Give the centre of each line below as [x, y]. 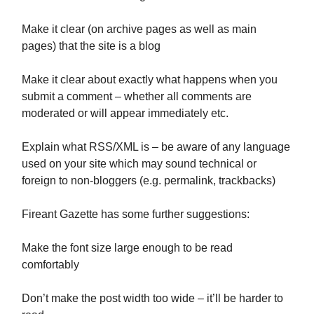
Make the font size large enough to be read [127, 248]
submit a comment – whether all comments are [137, 96]
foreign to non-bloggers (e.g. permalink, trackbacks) [149, 180]
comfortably [50, 265]
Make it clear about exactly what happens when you [150, 80]
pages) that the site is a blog [91, 46]
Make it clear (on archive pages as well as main [139, 29]
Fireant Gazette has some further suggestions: [136, 214]
